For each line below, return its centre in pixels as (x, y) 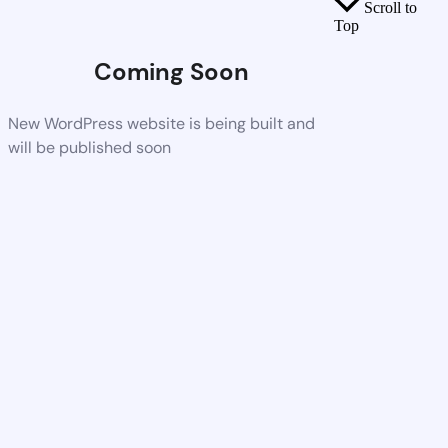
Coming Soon (171, 71)
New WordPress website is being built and (161, 123)
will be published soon (89, 147)
